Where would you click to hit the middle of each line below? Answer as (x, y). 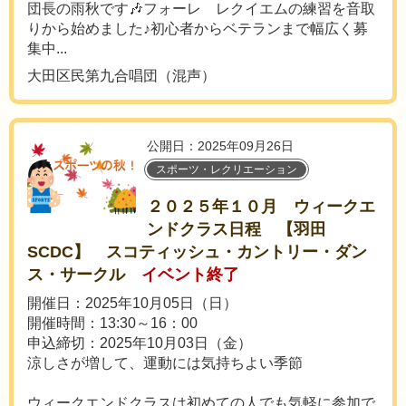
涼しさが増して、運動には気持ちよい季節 (165, 363)
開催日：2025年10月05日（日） (132, 303)
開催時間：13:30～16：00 (112, 323)
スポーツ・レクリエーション (227, 169)
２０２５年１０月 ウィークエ (261, 207)
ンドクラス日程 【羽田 (237, 229)
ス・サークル (76, 275)
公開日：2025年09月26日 (220, 146)
